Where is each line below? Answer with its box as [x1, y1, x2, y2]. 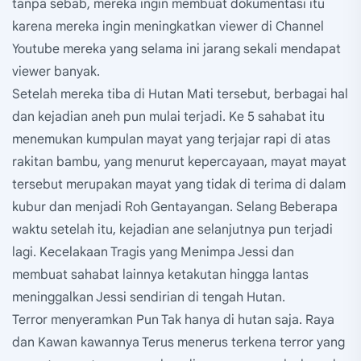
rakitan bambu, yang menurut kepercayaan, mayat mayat [12, 153, 346, 170]
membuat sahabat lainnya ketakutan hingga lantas [12, 266, 309, 283]
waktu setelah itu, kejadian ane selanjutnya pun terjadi [12, 221, 333, 238]
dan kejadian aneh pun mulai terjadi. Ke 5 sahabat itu [12, 108, 325, 125]
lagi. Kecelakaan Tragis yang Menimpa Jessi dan [12, 243, 294, 260]
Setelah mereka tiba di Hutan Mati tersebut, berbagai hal [12, 85, 348, 102]
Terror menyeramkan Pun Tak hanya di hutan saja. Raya [12, 311, 334, 328]
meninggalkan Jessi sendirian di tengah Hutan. [12, 288, 285, 305]
